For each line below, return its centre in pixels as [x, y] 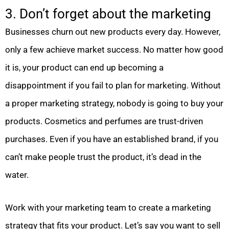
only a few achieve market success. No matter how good [114, 49]
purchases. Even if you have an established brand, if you [112, 139]
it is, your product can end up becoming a [84, 67]
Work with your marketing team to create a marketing [108, 208]
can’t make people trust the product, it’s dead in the [103, 157]
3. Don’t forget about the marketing [108, 14]
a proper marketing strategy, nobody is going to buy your [114, 103]
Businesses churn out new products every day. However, [113, 31]
